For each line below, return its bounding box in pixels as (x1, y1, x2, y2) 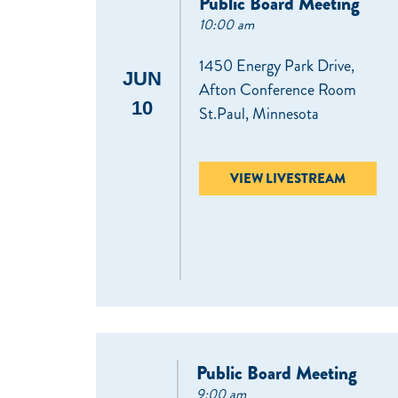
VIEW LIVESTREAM (229, 168, 346, 188)
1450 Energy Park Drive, (198, 54, 354, 78)
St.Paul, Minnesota (198, 102, 319, 126)
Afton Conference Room (198, 78, 356, 102)
